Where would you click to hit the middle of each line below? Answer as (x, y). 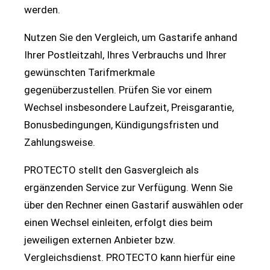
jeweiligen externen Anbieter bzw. (100, 240)
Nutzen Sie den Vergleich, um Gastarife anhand (131, 38)
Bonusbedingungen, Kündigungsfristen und (121, 125)
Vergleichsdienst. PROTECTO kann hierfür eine (130, 258)
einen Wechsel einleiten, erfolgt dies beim (118, 223)
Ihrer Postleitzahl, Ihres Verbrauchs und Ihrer (125, 55)
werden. (42, 10)
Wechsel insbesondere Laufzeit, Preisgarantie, (129, 108)
